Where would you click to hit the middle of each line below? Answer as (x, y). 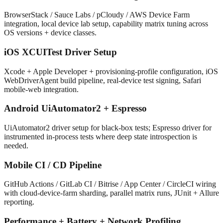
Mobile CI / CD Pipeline (53, 165)
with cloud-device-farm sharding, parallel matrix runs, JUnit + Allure (111, 193)
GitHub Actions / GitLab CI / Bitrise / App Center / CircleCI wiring (110, 184)
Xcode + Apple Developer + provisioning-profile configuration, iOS (111, 71)
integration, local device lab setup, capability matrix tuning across (106, 24)
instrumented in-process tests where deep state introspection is (101, 136)
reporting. (19, 202)
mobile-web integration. (41, 89)
